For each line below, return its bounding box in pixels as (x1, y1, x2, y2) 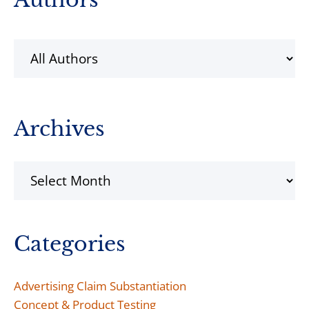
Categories (14, 231, 126, 257)
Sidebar (13, 10, 89, 34)
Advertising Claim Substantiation (14, 278, 186, 294)
